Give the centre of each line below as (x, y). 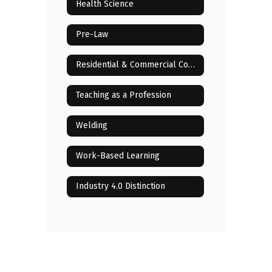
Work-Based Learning (118, 156)
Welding (92, 126)
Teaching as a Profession (124, 95)
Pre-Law (92, 35)
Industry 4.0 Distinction (121, 186)
